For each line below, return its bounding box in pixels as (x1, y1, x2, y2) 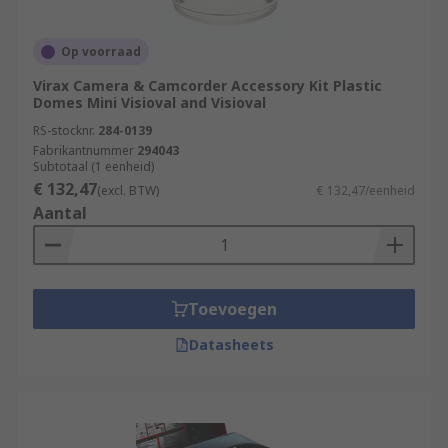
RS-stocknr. (33, 122, 95, 139)
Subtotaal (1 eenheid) (33, 158, 154, 175)
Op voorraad (61, 43, 141, 60)
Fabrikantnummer (33, 142, 134, 159)
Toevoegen (187, 298, 277, 320)
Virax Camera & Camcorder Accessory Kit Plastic (33, 76, 382, 95)
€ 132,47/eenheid (317, 182, 415, 199)
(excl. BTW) (97, 182, 159, 199)
